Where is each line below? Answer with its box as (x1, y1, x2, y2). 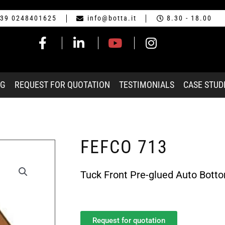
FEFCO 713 (80, 136, 168, 158)
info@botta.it (87, 14, 137, 23)
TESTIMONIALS (119, 79, 174, 90)
